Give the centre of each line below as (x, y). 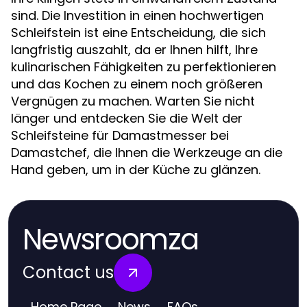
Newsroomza (111, 239)
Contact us (68, 272)
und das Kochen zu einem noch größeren (137, 84)
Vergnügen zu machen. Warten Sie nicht (133, 101)
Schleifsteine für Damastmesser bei (120, 135)
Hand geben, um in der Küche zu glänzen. (136, 169)
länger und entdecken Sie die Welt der (127, 118)
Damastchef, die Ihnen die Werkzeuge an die (147, 152)
